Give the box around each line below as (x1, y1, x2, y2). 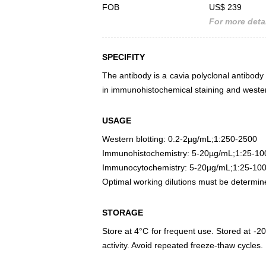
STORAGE (102, 208, 143, 218)
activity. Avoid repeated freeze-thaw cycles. (102, 240, 263, 251)
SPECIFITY (102, 52, 145, 62)
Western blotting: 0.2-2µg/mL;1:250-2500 (102, 134, 257, 144)
